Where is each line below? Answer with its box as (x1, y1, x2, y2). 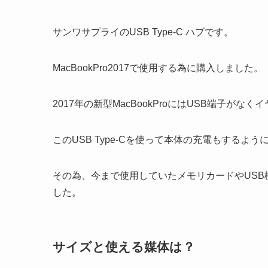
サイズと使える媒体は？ (53, 240, 195, 254)
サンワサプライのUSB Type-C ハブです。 (53, 26, 233, 37)
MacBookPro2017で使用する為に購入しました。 (53, 62, 263, 73)
